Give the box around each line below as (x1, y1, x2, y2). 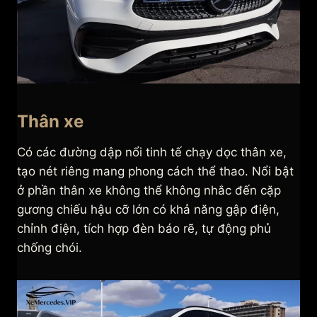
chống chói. (17, 241, 82, 255)
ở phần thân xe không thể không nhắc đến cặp (17, 183, 281, 198)
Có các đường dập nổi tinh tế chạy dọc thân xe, (17, 145, 287, 160)
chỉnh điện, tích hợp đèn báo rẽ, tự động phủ (17, 221, 271, 236)
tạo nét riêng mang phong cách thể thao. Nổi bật (17, 164, 294, 179)
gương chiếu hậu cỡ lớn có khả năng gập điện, (17, 202, 279, 217)
